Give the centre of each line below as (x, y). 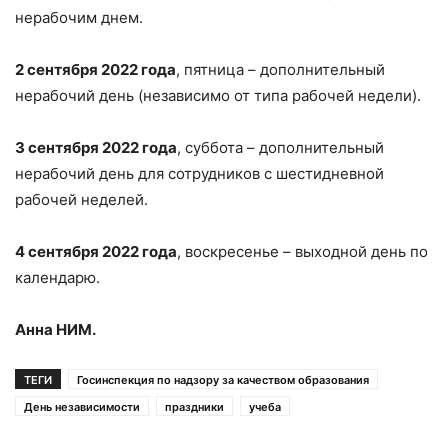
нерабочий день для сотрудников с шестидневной (199, 173)
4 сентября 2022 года (96, 251)
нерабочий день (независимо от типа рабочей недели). (218, 95)
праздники (194, 406)
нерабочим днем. (79, 17)
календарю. (57, 277)
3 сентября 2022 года (96, 147)
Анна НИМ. (55, 329)
